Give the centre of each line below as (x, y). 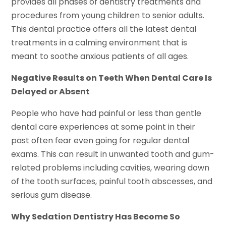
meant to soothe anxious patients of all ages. (100, 56)
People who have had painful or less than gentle (106, 114)
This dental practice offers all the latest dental (104, 29)
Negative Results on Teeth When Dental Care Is (112, 78)
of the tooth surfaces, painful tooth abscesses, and (112, 182)
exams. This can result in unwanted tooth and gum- (113, 154)
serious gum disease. (52, 195)
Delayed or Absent (51, 92)
